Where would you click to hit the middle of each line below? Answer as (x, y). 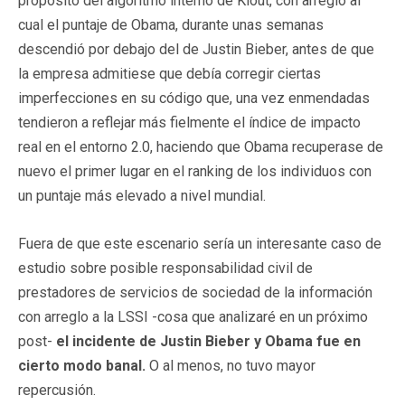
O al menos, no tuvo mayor (231, 365)
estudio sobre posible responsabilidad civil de (165, 268)
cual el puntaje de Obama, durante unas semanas (171, 24)
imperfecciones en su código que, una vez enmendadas (194, 98)
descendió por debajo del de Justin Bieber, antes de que (196, 49)
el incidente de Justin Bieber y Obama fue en (208, 341)
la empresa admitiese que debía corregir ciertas (170, 73)
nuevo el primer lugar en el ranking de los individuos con (195, 171)
